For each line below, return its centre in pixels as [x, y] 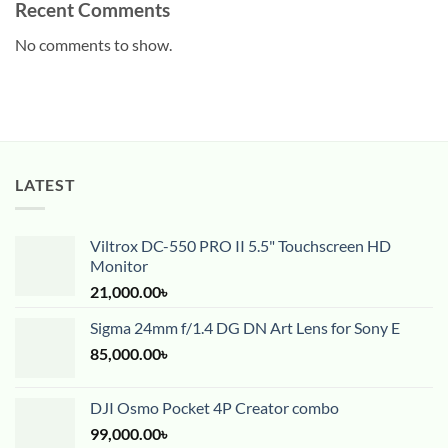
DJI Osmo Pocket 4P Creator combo [214, 408]
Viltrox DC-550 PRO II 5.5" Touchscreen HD [240, 246]
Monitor [119, 266]
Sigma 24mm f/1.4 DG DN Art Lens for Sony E [245, 328]
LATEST [45, 184]
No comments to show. [93, 44]
